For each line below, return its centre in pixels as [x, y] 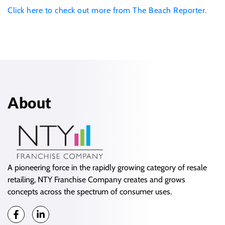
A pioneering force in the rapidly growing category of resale [107, 168]
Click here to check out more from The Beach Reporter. [107, 10]
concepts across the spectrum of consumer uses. [90, 192]
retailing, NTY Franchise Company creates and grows [96, 180]
